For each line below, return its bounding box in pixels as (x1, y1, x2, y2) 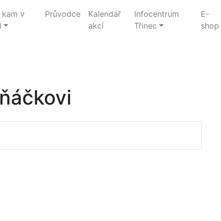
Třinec (134, 21, 157, 31)
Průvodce (44, 9, 80, 19)
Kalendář (88, 9, 121, 19)
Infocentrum (134, 9, 179, 19)
